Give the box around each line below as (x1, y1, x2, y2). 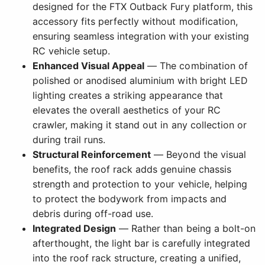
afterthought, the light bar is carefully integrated (33, 237, 250, 250)
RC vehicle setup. (33, 45, 111, 57)
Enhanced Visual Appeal (33, 60, 145, 72)
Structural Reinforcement (33, 148, 151, 161)
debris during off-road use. (33, 208, 154, 220)
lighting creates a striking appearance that (33, 89, 223, 102)
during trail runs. (33, 134, 106, 146)
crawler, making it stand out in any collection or (33, 119, 247, 131)
